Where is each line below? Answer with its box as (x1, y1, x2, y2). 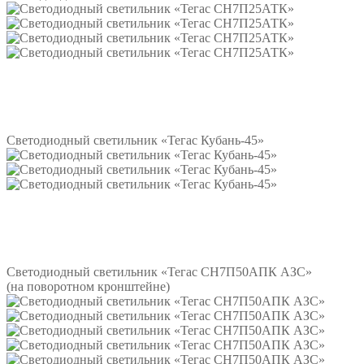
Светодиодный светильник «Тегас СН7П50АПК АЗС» (6, 265, 312, 279)
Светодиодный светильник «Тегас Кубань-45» (6, 133, 264, 148)
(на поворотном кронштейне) (6, 279, 170, 294)
